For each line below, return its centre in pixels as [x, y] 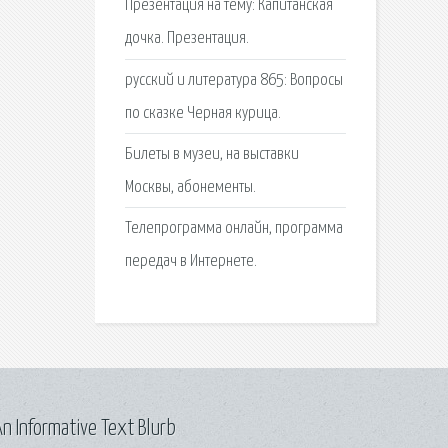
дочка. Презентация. [186, 39]
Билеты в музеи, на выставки [211, 154]
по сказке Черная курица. [202, 113]
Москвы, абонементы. [190, 187]
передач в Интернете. [190, 261]
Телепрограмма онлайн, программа [233, 228]
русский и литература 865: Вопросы [233, 80]
